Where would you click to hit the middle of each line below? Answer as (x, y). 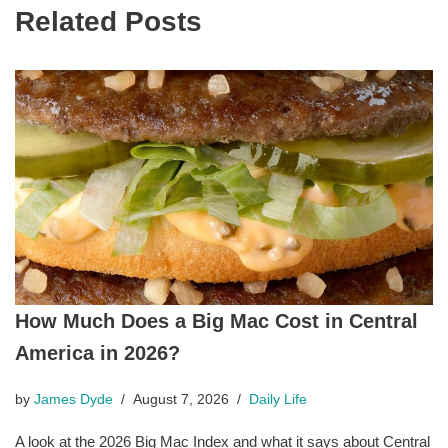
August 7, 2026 (181, 399)
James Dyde (73, 399)
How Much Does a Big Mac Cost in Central (216, 320)
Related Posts (108, 21)
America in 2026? (97, 352)
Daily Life (278, 399)
